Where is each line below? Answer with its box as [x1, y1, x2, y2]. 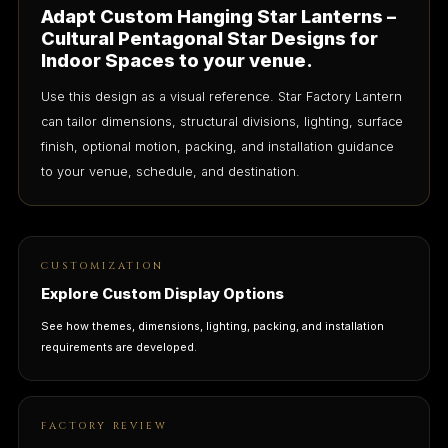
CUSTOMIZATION [41, 258, 164, 273]
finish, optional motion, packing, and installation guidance [41, 138, 395, 154]
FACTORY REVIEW [41, 418, 168, 433]
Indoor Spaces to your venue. [41, 48, 314, 71]
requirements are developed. [41, 340, 198, 355]
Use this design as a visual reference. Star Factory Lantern [41, 88, 403, 104]
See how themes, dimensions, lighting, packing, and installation [41, 319, 385, 334]
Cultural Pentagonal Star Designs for [41, 26, 379, 49]
